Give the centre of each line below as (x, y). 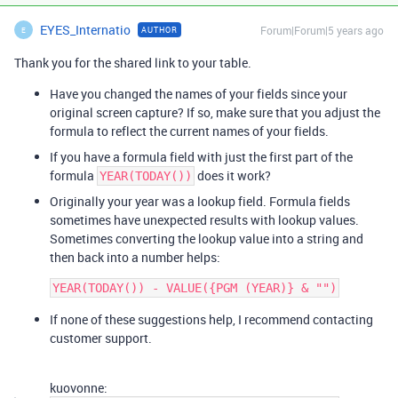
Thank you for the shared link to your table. (133, 63)
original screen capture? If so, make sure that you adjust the (215, 112)
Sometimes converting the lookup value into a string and (207, 239)
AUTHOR (159, 30)
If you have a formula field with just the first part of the (201, 157)
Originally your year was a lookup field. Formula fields (200, 201)
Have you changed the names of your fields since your (199, 94)
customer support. (101, 338)
